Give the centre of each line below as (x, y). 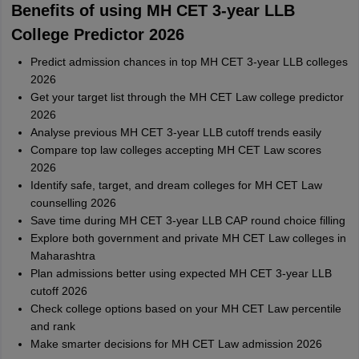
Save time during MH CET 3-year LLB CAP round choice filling (188, 220)
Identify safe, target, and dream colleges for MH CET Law (176, 185)
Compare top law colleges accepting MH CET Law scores (175, 150)
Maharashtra (63, 256)
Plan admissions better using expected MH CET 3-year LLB (181, 273)
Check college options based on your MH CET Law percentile (186, 309)
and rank (52, 326)
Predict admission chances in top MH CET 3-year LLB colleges (189, 62)
